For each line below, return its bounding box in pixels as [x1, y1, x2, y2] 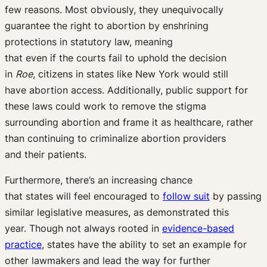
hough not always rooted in [35, 222, 162, 234]
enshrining [163, 19, 209, 32]
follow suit [163, 190, 210, 202]
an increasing [98, 173, 157, 186]
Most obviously [65, 3, 133, 15]
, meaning [129, 35, 173, 48]
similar [5, 206, 37, 218]
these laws [5, 100, 52, 112]
